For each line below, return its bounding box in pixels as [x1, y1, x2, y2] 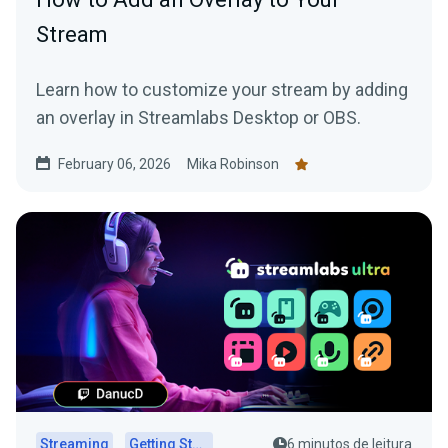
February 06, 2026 [58, 156, 171, 173]
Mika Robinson [187, 156, 279, 173]
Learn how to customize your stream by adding [36, 79, 408, 101]
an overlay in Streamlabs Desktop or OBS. [36, 107, 361, 129]
